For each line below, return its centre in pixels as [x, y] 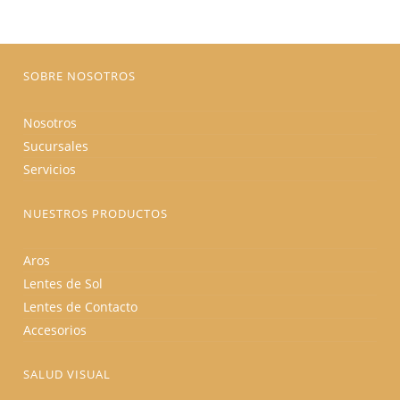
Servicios [50, 169]
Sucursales [56, 146]
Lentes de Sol [63, 283]
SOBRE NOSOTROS [80, 76]
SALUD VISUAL [67, 374]
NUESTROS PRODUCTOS [96, 213]
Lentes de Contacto [81, 307]
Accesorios [55, 330]
